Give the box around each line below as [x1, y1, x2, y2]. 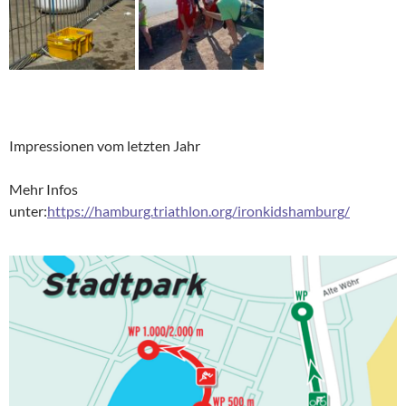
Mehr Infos [9, 180, 78, 198]
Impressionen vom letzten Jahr [9, 137, 200, 155]
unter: [9, 202, 47, 220]
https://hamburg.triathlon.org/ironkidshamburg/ [47, 202, 350, 220]
